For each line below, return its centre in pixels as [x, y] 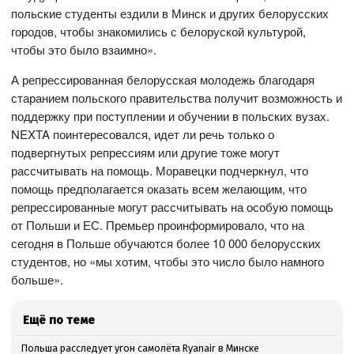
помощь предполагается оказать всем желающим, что [159, 189]
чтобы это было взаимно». [84, 50]
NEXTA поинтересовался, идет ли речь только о [143, 134]
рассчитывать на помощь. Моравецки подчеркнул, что [160, 171]
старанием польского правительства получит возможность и [177, 98]
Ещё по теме [59, 320]
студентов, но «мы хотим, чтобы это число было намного [168, 262]
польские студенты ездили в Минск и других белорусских [170, 13]
